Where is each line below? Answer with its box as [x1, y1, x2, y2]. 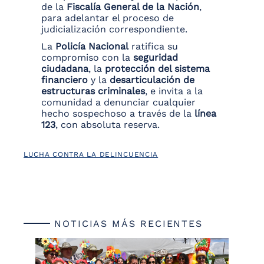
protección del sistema [105, 63, 210, 75]
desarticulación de [110, 74, 194, 86]
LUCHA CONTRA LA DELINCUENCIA [24, 150, 159, 159]
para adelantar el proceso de [41, 12, 174, 24]
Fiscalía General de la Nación [67, 1, 199, 13]
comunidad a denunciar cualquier [41, 97, 196, 108]
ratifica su [128, 41, 178, 52]
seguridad [133, 52, 178, 64]
